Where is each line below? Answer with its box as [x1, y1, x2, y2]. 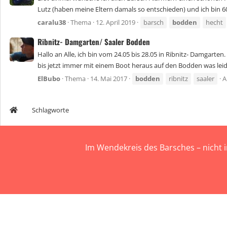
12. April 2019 [96, 18, 135, 27]
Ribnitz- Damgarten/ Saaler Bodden [37, 35, 150, 47]
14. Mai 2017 [90, 74, 127, 84]
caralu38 [37, 18, 66, 27]
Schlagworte [32, 105, 69, 115]
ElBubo [37, 74, 60, 84]
